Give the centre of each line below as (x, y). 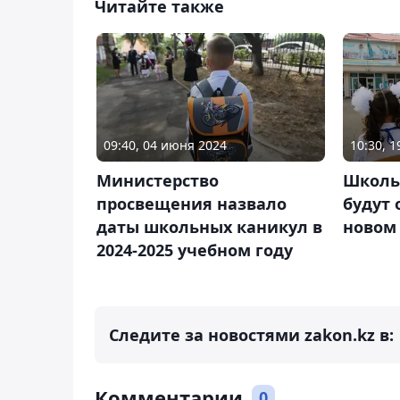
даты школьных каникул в (209, 226)
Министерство (158, 180)
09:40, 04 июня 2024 (165, 145)
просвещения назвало (192, 203)
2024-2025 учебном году (195, 250)
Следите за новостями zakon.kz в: (251, 334)
